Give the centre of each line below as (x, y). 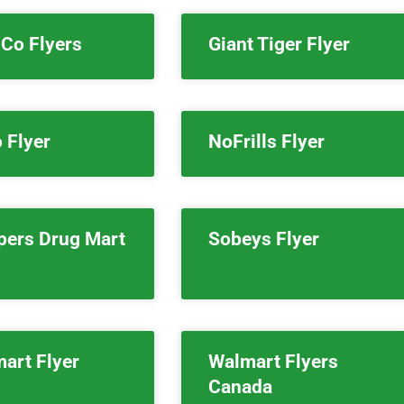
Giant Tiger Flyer (279, 44)
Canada (240, 387)
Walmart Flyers (273, 362)
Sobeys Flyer (263, 239)
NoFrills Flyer (266, 142)
